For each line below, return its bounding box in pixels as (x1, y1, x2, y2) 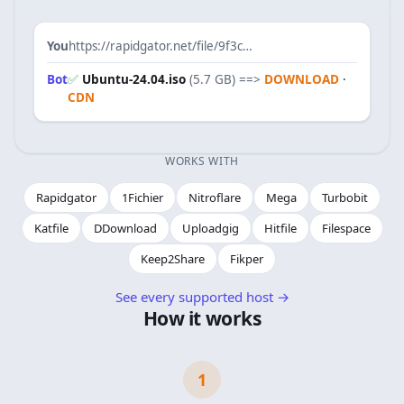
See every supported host (115, 288, 273, 306)
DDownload (93, 220, 157, 236)
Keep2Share (141, 251, 205, 267)
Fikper (230, 251, 263, 267)
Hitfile (263, 220, 297, 236)
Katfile (33, 220, 69, 236)
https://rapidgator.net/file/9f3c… (69, 38, 252, 54)
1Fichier (122, 189, 163, 206)
